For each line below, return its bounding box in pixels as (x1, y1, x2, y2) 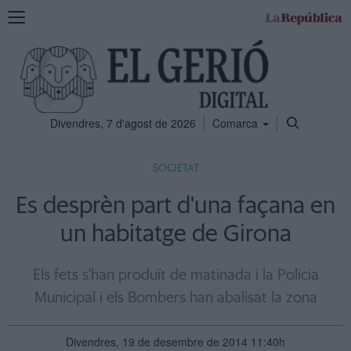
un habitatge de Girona (60, 223, 291, 246)
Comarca (212, 115, 261, 131)
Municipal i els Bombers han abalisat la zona (34, 291, 317, 306)
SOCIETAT (152, 163, 199, 174)
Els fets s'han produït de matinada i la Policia (32, 268, 319, 283)
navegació (7, 38, 58, 54)
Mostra (7, 7, 42, 23)
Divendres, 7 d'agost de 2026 (50, 115, 196, 131)
